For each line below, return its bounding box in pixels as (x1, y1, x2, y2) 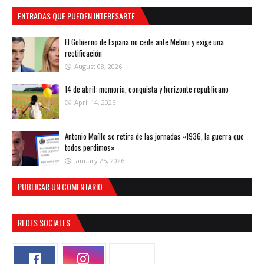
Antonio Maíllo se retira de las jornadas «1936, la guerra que (65, 130, 244, 143)
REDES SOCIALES (18, 216, 70, 229)
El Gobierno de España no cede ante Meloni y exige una (65, 36, 224, 48)
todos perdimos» (65, 141, 115, 154)
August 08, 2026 (74, 62, 122, 71)
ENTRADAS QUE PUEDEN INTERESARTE (18, 9, 135, 22)
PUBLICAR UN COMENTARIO (18, 180, 103, 193)
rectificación (65, 47, 102, 60)
